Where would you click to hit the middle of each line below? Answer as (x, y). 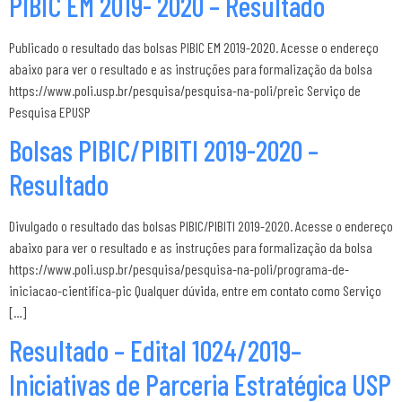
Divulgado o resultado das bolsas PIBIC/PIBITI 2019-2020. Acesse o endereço (201, 226)
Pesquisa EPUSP (50, 112)
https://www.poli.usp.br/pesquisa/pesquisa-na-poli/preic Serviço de (185, 90)
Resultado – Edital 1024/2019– (155, 350)
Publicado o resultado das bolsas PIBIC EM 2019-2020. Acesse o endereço (194, 47)
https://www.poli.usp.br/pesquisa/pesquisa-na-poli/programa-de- (179, 269)
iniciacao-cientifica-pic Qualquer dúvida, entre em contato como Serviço (195, 290)
